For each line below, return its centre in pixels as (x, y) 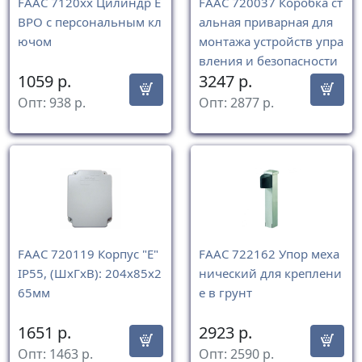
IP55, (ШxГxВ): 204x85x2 (90, 273)
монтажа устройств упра (271, 41)
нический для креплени (270, 273)
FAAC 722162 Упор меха (269, 253)
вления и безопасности (268, 60)
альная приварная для (266, 21)
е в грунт (225, 292)
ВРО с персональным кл (90, 21)
